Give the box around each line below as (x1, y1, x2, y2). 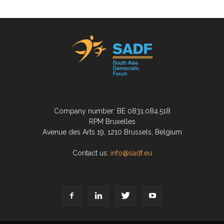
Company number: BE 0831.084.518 (53, 107, 170, 115)
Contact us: (72, 149, 110, 157)
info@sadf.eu (110, 149, 152, 157)
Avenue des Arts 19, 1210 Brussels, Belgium (42, 128, 182, 136)
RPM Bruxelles (88, 117, 135, 125)
